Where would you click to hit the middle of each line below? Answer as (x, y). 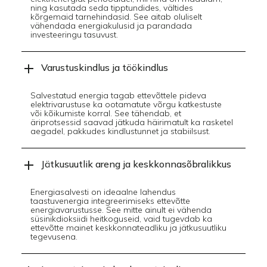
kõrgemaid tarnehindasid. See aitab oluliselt (116, 16)
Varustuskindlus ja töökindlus (104, 67)
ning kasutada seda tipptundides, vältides (111, 7)
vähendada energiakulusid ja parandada (111, 25)
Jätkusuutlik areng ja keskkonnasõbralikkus (136, 164)
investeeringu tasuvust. (74, 34)
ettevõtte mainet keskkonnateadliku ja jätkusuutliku (128, 227)
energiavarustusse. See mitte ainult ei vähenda (121, 209)
